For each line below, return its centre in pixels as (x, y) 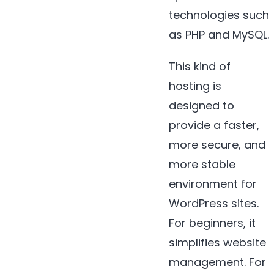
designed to (202, 106)
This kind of (200, 67)
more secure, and (217, 145)
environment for (213, 184)
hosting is (195, 86)
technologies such (219, 15)
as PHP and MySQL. (219, 35)
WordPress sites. (214, 204)
